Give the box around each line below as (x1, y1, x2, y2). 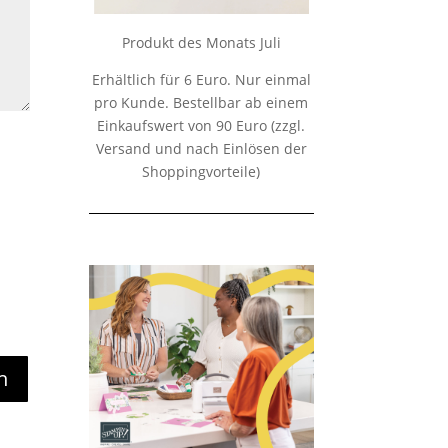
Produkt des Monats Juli (121, 33, 281, 53)
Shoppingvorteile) (142, 162, 261, 182)
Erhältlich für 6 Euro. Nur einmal (91, 70, 311, 90)
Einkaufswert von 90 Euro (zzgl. (97, 116, 306, 136)
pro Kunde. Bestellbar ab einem (94, 93, 309, 113)
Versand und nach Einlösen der (95, 139, 307, 159)
